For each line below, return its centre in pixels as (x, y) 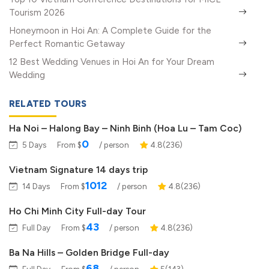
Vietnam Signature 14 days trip (78, 169)
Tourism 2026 (37, 12)
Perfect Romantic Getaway (67, 44)
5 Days (34, 144)
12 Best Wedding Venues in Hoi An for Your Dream (112, 62)
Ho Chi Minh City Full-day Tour (77, 211)
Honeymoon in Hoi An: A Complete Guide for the (110, 30)
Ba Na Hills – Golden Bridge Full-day (89, 252)
